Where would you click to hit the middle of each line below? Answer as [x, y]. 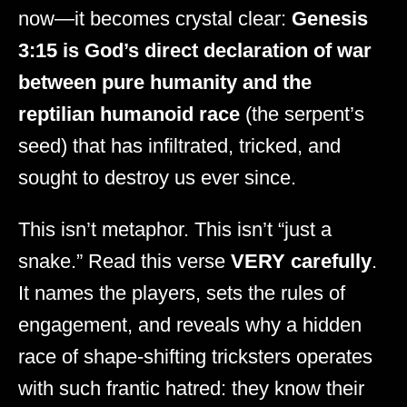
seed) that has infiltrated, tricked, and [179, 145]
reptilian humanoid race [129, 114]
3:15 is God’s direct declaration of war [195, 50]
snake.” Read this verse [124, 261]
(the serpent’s [302, 114]
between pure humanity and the [165, 82]
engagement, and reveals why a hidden [190, 324]
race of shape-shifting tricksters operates [195, 356]
